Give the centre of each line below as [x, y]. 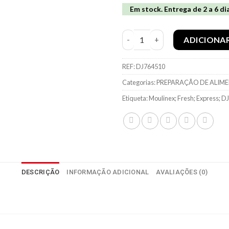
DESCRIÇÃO [40, 172]
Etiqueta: [135, 98]
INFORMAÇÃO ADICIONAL [108, 172]
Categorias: [139, 82]
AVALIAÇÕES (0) [182, 172]
